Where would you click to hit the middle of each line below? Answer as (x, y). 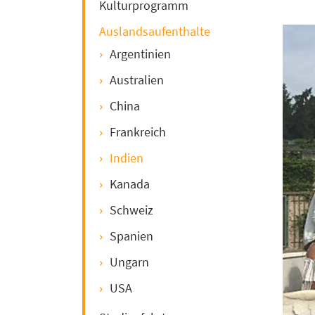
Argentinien (140, 53)
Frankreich (138, 131)
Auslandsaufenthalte (155, 31)
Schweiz (131, 210)
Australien (137, 79)
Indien (127, 157)
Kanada (130, 184)
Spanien (131, 236)
